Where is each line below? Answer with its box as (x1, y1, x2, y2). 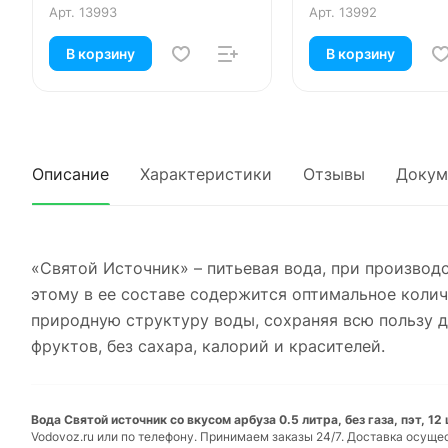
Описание (32, 163, 109, 184)
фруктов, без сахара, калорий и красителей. (31, 335, 385, 356)
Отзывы (303, 163, 365, 184)
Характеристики (140, 163, 272, 184)
